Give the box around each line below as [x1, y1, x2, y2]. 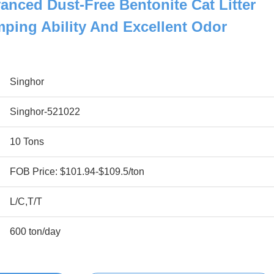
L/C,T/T [10, 196, 42, 207]
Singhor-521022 [10, 106, 80, 117]
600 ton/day [10, 226, 61, 237]
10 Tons [10, 136, 44, 147]
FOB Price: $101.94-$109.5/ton [10, 166, 144, 177]
